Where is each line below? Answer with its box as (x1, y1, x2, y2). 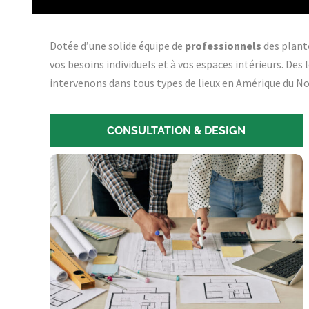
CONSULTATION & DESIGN (106, 124, 246, 137)
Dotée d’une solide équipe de (50, 39, 185, 52)
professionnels (185, 39, 261, 52)
